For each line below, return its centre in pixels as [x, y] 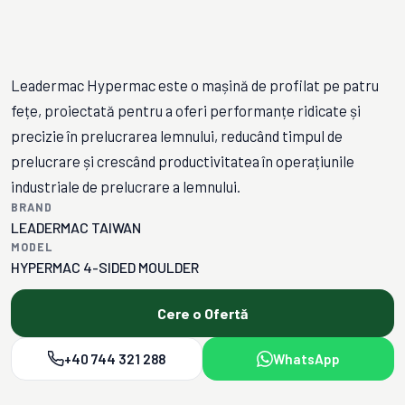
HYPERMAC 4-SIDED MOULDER [105, 267]
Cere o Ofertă [202, 313]
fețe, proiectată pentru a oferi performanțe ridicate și [186, 110]
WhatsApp [306, 359]
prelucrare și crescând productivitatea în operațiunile [183, 161]
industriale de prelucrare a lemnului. [126, 186]
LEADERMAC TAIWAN [76, 227]
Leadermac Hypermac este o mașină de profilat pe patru [195, 85]
